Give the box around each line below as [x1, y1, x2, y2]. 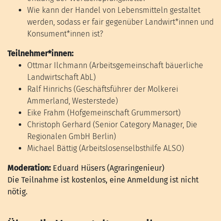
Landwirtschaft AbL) [27, 72, 96, 82]
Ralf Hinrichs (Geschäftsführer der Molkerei [27, 84, 178, 94]
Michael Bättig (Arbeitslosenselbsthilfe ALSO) [27, 143, 184, 153]
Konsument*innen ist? [27, 29, 103, 38]
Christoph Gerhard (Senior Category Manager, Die [27, 119, 197, 129]
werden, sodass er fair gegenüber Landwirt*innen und [27, 17, 214, 27]
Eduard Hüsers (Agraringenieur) [53, 163, 164, 173]
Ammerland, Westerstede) [27, 96, 118, 106]
